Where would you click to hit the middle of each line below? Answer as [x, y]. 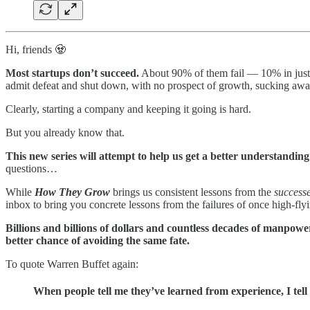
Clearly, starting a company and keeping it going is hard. [128, 109]
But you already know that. [65, 132]
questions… [31, 168]
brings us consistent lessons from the [192, 192]
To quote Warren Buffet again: [72, 264]
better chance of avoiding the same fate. [98, 240]
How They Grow [72, 192]
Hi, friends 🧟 [36, 49]
